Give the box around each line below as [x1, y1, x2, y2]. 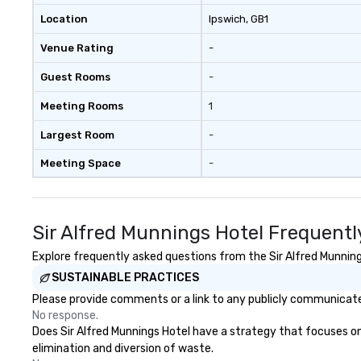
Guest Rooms [40, 71, 110, 83]
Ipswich [208, 13, 246, 25]
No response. [32, 309, 98, 322]
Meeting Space [40, 157, 121, 169]
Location [40, 13, 88, 25]
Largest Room [40, 129, 114, 141]
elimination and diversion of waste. [32, 342, 214, 355]
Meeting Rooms [40, 100, 123, 112]
